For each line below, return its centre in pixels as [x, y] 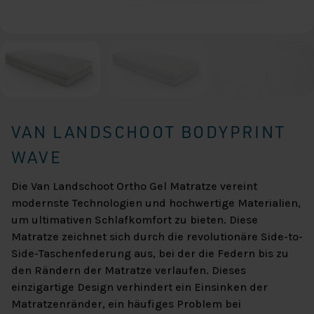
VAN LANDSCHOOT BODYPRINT [149, 132]
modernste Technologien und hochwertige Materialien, [156, 203]
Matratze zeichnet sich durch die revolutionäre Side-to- [157, 237]
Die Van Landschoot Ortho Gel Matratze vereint [134, 186]
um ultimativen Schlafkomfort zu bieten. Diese [135, 220]
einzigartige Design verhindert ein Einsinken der [139, 287]
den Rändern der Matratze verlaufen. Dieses [129, 271]
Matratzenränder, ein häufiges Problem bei [126, 304]
